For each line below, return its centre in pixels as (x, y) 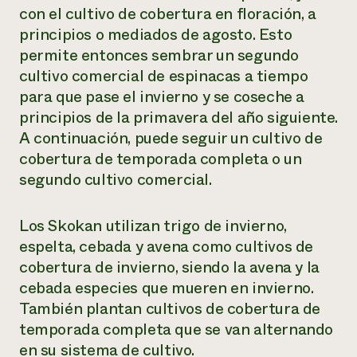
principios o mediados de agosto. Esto (156, 35)
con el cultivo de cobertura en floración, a (168, 14)
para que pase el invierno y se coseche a (162, 97)
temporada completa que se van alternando (177, 330)
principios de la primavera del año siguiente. (179, 118)
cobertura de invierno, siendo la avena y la (169, 267)
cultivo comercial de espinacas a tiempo (164, 76)
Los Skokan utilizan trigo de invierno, (153, 226)
